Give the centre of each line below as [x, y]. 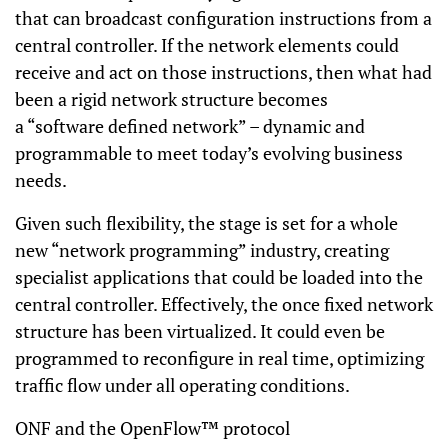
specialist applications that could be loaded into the [219, 277]
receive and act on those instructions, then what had [223, 72]
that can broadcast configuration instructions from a [223, 18]
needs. [41, 180]
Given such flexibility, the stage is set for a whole [206, 223]
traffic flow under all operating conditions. [182, 385]
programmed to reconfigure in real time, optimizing [219, 358]
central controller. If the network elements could [207, 45]
